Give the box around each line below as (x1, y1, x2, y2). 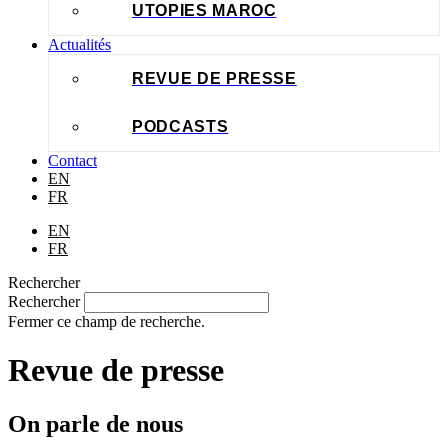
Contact (48, 152, 97, 169)
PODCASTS (132, 118, 229, 135)
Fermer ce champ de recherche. (8, 313, 205, 330)
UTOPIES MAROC (132, 2, 277, 19)
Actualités (48, 36, 111, 53)
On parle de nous (8, 410, 183, 437)
